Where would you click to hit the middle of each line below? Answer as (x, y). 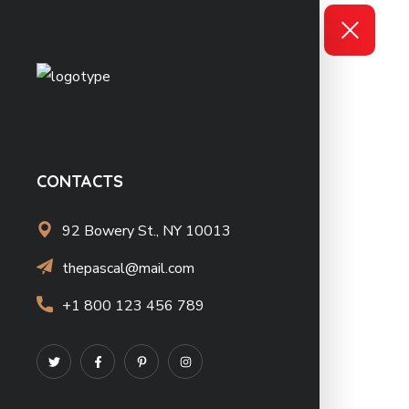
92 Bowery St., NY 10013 (147, 231)
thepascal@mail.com (128, 269)
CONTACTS (80, 182)
